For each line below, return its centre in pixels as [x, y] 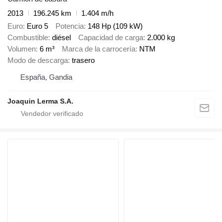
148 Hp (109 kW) [115, 26]
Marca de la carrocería [99, 49]
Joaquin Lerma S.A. [40, 101]
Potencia [70, 26]
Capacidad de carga [111, 38]
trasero [83, 60]
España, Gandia [46, 77]
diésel [61, 38]
